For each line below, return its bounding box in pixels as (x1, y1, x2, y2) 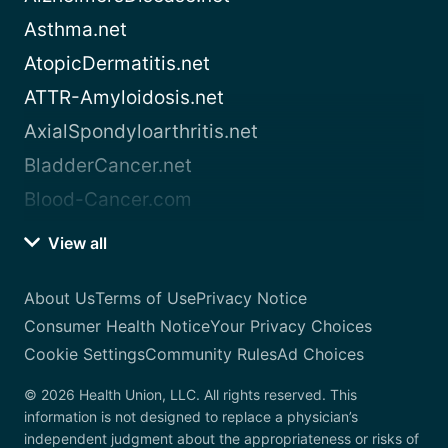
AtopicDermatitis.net (24, 52, 210, 76)
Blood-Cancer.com (24, 188, 192, 212)
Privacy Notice (196, 288, 307, 309)
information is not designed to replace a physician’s (24, 408, 358, 426)
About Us (24, 288, 95, 309)
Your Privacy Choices (210, 316, 372, 337)
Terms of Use (95, 288, 196, 309)
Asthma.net (24, 18, 127, 42)
